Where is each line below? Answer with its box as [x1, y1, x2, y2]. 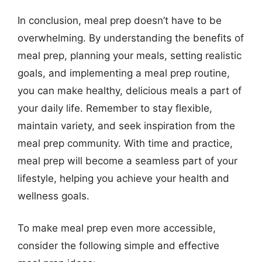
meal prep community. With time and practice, [18, 137, 233, 149]
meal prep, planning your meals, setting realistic [18, 49, 242, 61]
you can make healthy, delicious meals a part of [18, 84, 242, 96]
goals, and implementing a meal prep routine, [18, 67, 230, 79]
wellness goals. [18, 189, 89, 202]
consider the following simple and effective [18, 240, 219, 251]
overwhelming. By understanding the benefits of [18, 32, 244, 44]
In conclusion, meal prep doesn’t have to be [18, 14, 222, 26]
